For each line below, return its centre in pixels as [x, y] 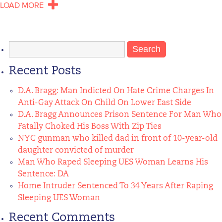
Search [22, 47]
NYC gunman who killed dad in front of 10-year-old [118, 139]
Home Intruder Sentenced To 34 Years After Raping [115, 186]
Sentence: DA [43, 174]
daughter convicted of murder [76, 151]
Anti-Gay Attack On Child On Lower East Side [105, 103]
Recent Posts [45, 71]
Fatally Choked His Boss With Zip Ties [90, 127]
